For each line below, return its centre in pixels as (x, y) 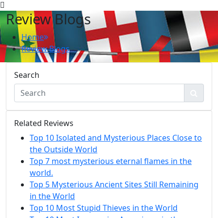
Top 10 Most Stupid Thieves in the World (104, 208)
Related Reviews (44, 123)
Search (27, 75)
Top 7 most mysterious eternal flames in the (111, 161)
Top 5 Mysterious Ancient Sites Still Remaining (114, 184)
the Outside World (64, 149)
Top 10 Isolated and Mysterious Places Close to (116, 137)
